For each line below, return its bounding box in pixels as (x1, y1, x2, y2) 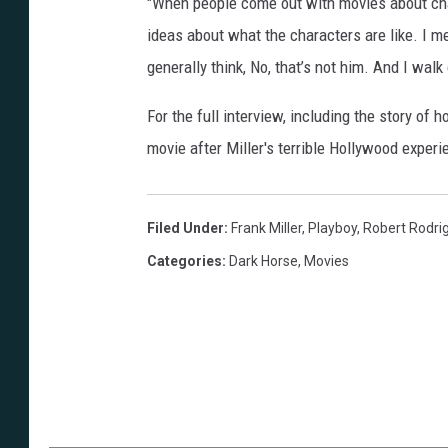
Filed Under (147, 220, 224, 237)
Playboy (308, 220, 357, 237)
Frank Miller (231, 220, 302, 237)
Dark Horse (229, 253, 298, 270)
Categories (147, 253, 222, 270)
